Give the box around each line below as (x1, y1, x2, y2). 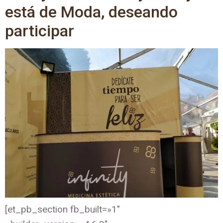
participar (5, 21, 74, 40)
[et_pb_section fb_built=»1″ (5, 203, 120, 215)
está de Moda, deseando (5, 2, 178, 21)
